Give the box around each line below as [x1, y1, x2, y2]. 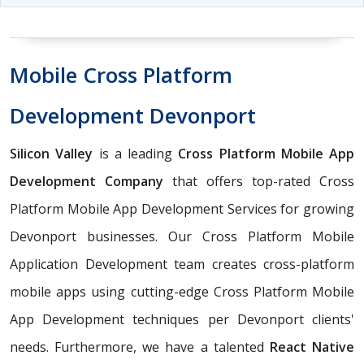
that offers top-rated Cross [163, 172, 354, 191]
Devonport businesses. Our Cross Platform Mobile [10, 227, 354, 246]
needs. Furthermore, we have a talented [10, 338, 270, 357]
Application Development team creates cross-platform [10, 255, 354, 274]
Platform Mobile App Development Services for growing [10, 200, 354, 219]
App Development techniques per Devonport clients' [10, 310, 354, 329]
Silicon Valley [10, 145, 93, 163]
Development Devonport [10, 101, 256, 131]
